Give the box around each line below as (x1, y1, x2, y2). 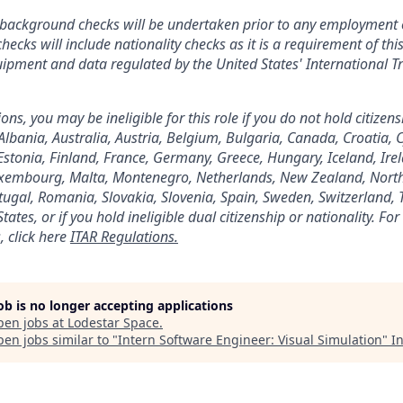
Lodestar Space (67, 313, 159, 331)
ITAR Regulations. (70, 226, 178, 246)
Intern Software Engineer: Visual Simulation (118, 330, 382, 348)
